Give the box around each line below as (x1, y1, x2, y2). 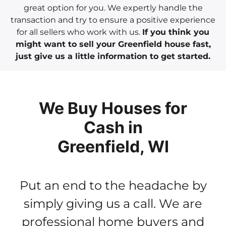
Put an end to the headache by (19, 178, 207, 193)
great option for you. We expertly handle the (23, 3, 203, 13)
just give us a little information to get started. (16, 51, 210, 61)
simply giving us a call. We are (24, 196, 202, 211)
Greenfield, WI (57, 136, 169, 156)
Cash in (83, 117, 143, 137)
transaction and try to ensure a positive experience (11, 15, 215, 25)
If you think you (142, 27, 209, 37)
